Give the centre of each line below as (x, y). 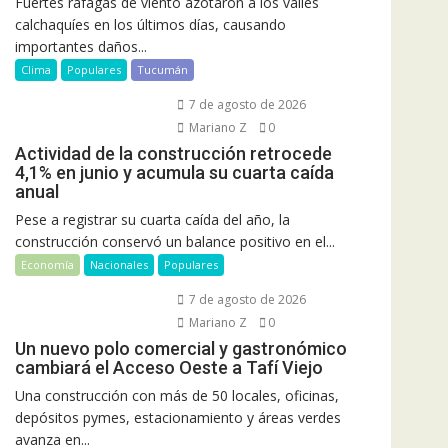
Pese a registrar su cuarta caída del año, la (152, 219)
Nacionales (119, 264)
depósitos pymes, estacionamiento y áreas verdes (178, 417)
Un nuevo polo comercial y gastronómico (181, 348)
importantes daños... (81, 46)
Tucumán (162, 69)
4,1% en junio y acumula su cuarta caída (174, 172)
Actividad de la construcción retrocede (173, 153)
